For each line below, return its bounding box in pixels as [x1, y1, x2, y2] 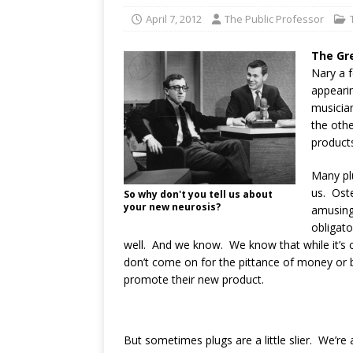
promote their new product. [124, 272, 264, 287]
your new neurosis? [124, 199, 221, 214]
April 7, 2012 [146, 12, 202, 26]
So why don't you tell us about [124, 187, 273, 201]
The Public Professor [225, 12, 324, 26]
